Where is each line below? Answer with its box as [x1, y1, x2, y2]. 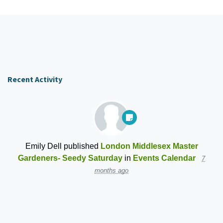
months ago [95, 167, 128, 175]
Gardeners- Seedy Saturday [18, 153, 122, 163]
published [61, 141, 101, 151]
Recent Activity [7, 74, 62, 85]
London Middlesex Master [100, 141, 198, 151]
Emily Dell [25, 141, 62, 151]
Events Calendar [133, 153, 196, 163]
